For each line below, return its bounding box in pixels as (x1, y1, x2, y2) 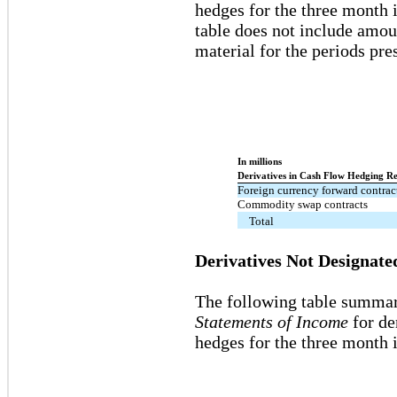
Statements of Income (195, 311, 353, 331)
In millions (237, 156, 282, 167)
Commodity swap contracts (237, 197, 368, 211)
